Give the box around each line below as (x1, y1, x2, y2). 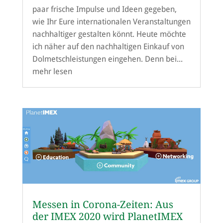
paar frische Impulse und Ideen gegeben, (32, 4, 177, 14)
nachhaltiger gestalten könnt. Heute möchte (32, 29, 186, 39)
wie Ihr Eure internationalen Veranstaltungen (32, 16, 191, 26)
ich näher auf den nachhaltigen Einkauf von (32, 41, 184, 51)
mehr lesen (32, 66, 72, 76)
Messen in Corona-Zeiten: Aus (32, 199, 173, 211)
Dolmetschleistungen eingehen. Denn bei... (32, 54, 183, 64)
